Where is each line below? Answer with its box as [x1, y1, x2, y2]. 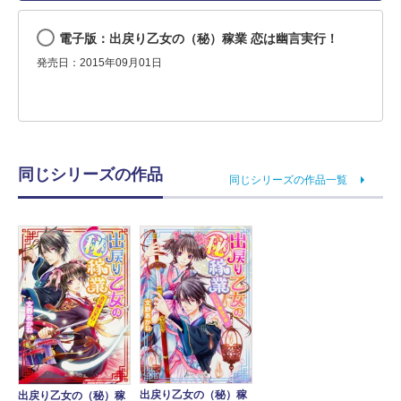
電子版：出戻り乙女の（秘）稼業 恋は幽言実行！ [59, 30, 338, 46]
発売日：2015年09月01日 [37, 55, 162, 69]
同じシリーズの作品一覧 [229, 173, 347, 186]
